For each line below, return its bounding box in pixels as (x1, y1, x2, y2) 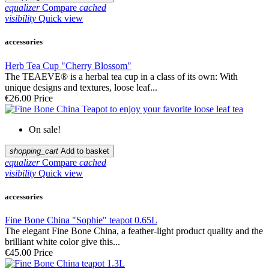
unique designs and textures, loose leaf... (5, 82, 157, 92)
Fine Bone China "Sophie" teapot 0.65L (5, 215, 157, 225)
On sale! (29, 124, 61, 134)
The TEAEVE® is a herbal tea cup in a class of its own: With (5, 71, 238, 82)
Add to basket (61, 146, 109, 156)
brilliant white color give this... (5, 237, 120, 247)
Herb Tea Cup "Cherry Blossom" (5, 60, 131, 71)
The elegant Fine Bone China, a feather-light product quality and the (5, 226, 263, 236)
